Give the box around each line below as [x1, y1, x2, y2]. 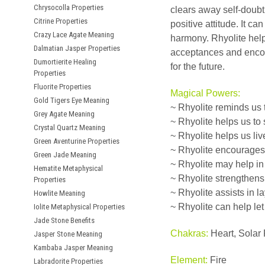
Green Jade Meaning [34, 150, 96, 159]
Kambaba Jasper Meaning [34, 243, 113, 252]
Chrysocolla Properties [34, 3, 104, 12]
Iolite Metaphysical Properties [34, 202, 125, 211]
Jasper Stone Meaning [34, 230, 102, 238]
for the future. [170, 62, 225, 72]
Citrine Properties [34, 17, 88, 25]
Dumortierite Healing [34, 57, 96, 66]
